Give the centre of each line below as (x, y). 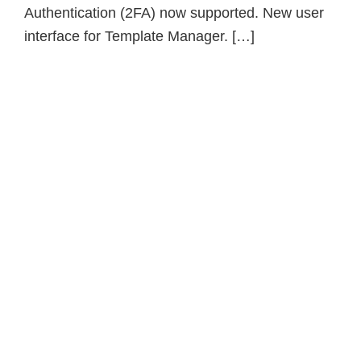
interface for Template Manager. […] (139, 37)
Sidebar (61, 143)
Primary (61, 117)
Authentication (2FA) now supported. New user (174, 13)
